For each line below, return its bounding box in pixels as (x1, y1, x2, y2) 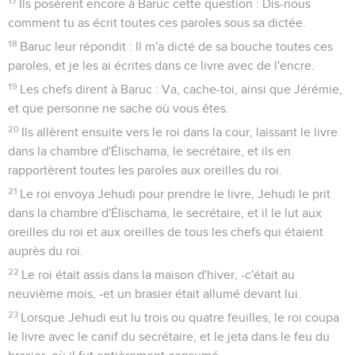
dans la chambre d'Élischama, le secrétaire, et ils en (8, 144, 291, 158)
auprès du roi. (8, 244, 83, 258)
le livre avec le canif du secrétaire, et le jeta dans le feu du (8, 330, 330, 343)
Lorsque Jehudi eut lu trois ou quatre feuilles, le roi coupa (21, 311, 340, 324)
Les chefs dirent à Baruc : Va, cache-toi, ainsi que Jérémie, (20, 82, 343, 96)
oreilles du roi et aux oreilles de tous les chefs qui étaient (8, 225, 323, 239)
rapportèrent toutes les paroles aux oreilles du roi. (8, 163, 282, 177)
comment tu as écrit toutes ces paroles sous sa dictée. (8, 16, 306, 29)
